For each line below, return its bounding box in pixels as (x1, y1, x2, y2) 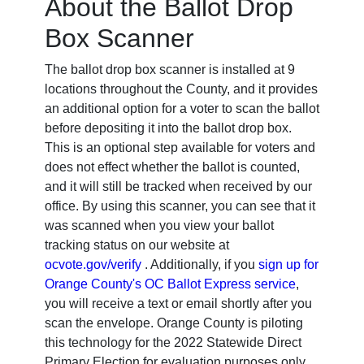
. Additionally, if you (141, 258, 258, 272)
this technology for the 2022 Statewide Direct (45, 336, 301, 350)
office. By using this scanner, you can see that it (45, 199, 315, 214)
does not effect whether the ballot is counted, (45, 160, 300, 175)
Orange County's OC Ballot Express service (45, 277, 296, 292)
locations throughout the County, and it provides (45, 82, 318, 97)
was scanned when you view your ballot (45, 219, 274, 233)
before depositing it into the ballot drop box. (45, 121, 292, 136)
